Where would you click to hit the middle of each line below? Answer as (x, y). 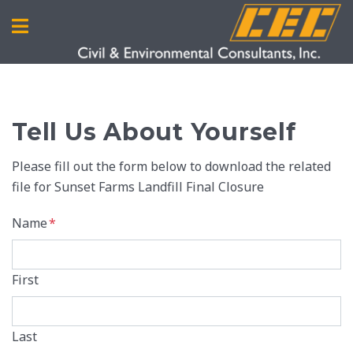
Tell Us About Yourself (154, 132)
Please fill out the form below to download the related (171, 166)
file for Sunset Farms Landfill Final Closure (138, 186)
